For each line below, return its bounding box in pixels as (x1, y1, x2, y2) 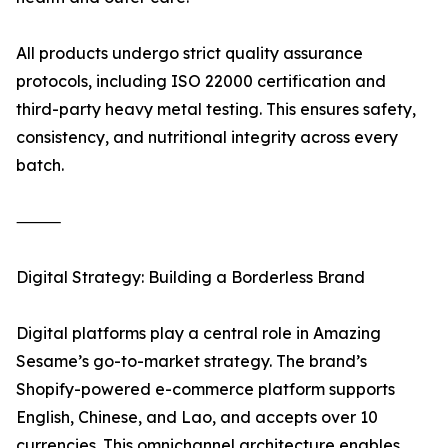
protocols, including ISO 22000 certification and (16, 71, 386, 92)
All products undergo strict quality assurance (16, 43, 363, 64)
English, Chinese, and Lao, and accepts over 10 (16, 407, 378, 428)
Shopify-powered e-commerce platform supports (16, 379, 395, 400)
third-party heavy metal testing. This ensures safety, (16, 99, 416, 120)
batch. (16, 155, 64, 176)
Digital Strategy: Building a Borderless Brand (16, 267, 365, 288)
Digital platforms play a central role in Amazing (16, 323, 381, 344)
